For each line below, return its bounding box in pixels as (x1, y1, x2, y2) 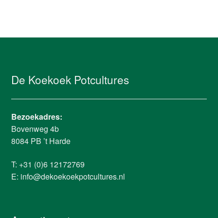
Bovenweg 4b (11, 123, 59, 134)
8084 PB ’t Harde (11, 135, 71, 146)
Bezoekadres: (11, 110, 62, 122)
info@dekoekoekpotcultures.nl (20, 170, 125, 182)
